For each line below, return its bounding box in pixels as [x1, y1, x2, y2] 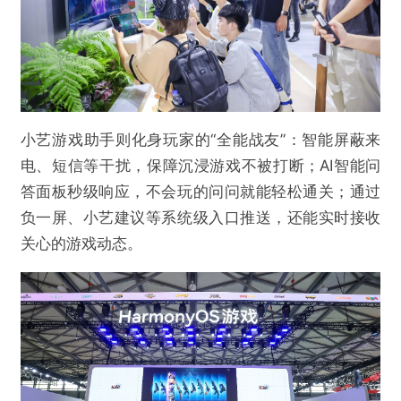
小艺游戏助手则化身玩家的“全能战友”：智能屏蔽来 [20, 131, 381, 149]
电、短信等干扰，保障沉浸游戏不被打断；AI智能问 [20, 157, 381, 175]
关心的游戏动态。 [20, 235, 142, 253]
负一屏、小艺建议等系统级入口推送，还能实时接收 [20, 209, 381, 227]
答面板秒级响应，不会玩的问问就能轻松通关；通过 [20, 183, 381, 201]
